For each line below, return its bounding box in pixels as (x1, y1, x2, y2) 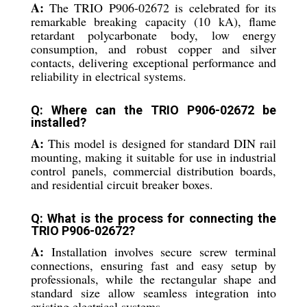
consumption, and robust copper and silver (30, 40, 277, 57)
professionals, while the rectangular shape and (30, 271, 277, 287)
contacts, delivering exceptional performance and (30, 54, 277, 71)
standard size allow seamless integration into (30, 284, 277, 301)
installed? (30, 115, 86, 130)
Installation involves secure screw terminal (43, 243, 277, 260)
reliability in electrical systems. (30, 68, 186, 84)
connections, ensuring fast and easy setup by (30, 257, 277, 273)
